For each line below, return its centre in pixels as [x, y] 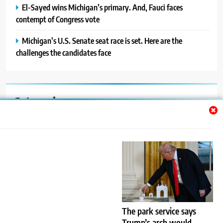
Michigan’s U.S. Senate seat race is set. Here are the [102, 40]
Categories [40, 101]
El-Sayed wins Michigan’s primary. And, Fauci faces [102, 7]
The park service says [159, 211]
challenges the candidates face [63, 52]
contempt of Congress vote [58, 19]
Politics [31, 184]
